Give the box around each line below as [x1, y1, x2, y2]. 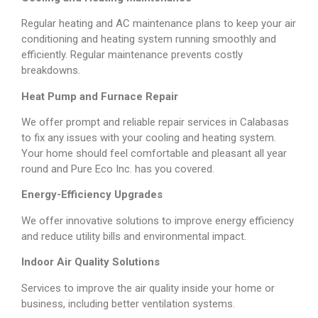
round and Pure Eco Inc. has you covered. [21, 163, 214, 176]
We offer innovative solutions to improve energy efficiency [21, 214, 294, 227]
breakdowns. [21, 64, 80, 77]
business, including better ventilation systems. [21, 297, 238, 310]
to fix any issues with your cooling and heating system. [21, 131, 276, 145]
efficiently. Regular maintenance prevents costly [21, 48, 243, 62]
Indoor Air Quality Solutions [21, 256, 160, 269]
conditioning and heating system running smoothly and [21, 33, 276, 46]
